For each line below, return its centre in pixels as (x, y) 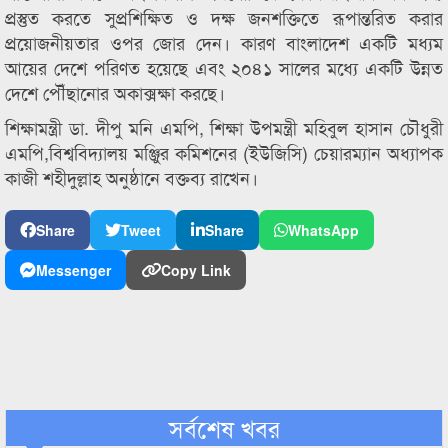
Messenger (73, 270)
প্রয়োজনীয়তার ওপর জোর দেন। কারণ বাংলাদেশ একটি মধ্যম (224, 42)
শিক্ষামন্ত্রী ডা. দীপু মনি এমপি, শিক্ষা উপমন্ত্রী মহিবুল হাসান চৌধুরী (224, 127)
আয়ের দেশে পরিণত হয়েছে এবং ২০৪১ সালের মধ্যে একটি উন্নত (224, 67)
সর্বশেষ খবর (224, 427)
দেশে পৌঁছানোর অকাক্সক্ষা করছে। (115, 92)
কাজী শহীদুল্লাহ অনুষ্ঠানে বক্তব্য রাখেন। (131, 177)
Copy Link (196, 270)
